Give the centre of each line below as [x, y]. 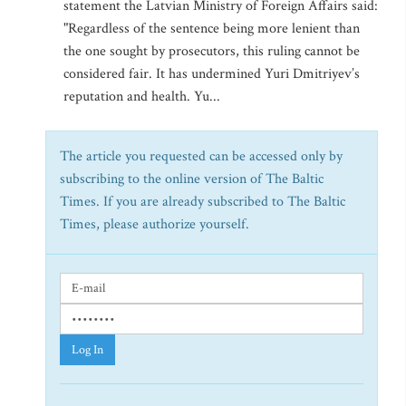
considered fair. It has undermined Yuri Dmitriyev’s [212, 74]
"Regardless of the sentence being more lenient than [212, 29]
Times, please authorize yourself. [155, 224]
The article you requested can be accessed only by [201, 156]
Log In [87, 350]
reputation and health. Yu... [142, 97]
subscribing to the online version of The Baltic [192, 179]
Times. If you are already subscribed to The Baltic [203, 202]
